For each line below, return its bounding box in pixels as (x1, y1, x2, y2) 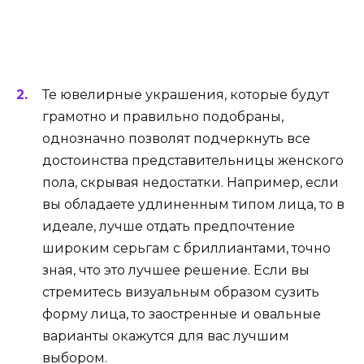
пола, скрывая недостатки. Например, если (42, 174, 339, 190)
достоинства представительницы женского (42, 152, 344, 168)
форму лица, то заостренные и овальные (42, 305, 321, 322)
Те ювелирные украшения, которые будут (42, 86, 329, 102)
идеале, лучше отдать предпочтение (42, 218, 295, 234)
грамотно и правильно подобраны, (42, 108, 284, 124)
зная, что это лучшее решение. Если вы (42, 262, 310, 278)
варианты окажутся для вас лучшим (42, 327, 289, 344)
